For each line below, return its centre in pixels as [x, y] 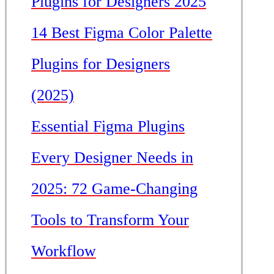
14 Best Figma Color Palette [122, 33]
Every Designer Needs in [112, 158]
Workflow [64, 251]
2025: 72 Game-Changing [114, 189]
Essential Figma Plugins [108, 127]
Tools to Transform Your [110, 220]
